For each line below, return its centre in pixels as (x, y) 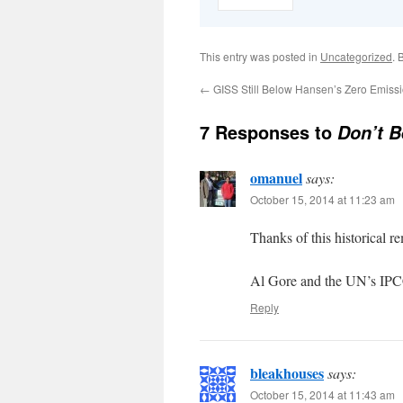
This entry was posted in (260, 56)
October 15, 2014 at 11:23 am (322, 199)
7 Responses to (269, 131)
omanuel (276, 177)
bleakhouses (287, 372)
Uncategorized (356, 56)
